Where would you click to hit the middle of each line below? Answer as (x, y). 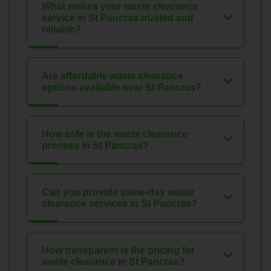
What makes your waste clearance (120, 7)
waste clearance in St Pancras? (113, 262)
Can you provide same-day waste (118, 192)
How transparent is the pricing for (118, 250)
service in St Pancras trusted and (118, 18)
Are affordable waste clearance (113, 76)
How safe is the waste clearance (115, 134)
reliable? (61, 30)
